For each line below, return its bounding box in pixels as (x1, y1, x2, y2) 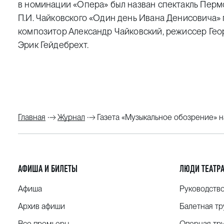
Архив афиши (18, 201, 65, 211)
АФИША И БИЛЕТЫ (18, 163, 77, 174)
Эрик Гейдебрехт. (18, 39, 88, 50)
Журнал (57, 112, 85, 122)
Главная (18, 112, 45, 122)
